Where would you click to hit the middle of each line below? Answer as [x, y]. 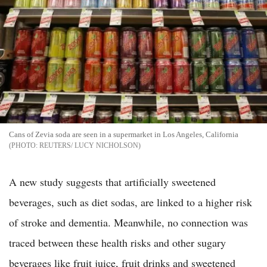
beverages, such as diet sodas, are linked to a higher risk [131, 202]
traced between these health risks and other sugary [117, 242]
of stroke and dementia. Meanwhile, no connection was [128, 222]
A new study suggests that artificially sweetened [112, 181]
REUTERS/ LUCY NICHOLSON [89, 145]
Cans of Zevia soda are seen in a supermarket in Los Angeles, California [124, 134]
